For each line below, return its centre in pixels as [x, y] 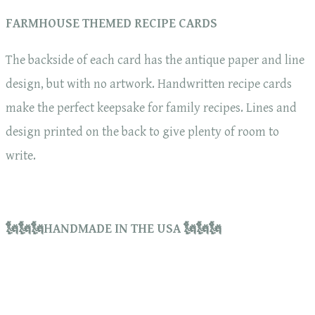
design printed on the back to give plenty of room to [142, 132]
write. [21, 156]
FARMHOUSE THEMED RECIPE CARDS [111, 24]
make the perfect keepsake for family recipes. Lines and [151, 108]
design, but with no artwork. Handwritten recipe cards [149, 84]
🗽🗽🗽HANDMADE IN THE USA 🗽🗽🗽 [114, 229]
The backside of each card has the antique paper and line [155, 60]
